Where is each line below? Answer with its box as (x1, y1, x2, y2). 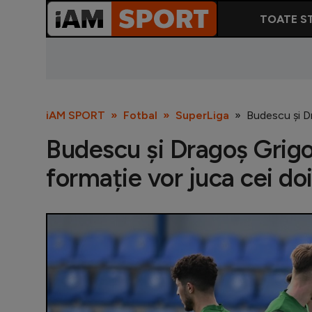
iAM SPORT (46, 109, 105, 122)
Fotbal (123, 109, 157, 122)
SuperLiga (175, 109, 229, 122)
